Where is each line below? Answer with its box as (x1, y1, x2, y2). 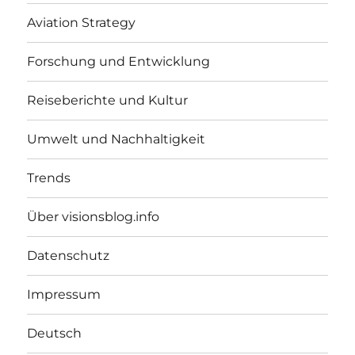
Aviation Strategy (27, 15, 136, 31)
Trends (27, 170, 71, 186)
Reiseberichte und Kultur (27, 93, 189, 109)
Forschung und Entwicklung (27, 54, 211, 70)
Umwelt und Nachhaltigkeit (27, 132, 206, 147)
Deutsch (27, 326, 82, 342)
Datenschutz (27, 248, 110, 264)
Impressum (27, 287, 101, 303)
